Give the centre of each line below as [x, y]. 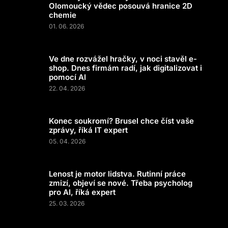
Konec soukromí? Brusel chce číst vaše [121, 121]
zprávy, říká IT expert [88, 130]
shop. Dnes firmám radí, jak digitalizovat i [125, 68]
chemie [63, 15]
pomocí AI [67, 77]
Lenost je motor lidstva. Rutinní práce [117, 174]
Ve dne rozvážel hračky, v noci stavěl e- [123, 59]
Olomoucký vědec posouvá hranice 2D [121, 6]
